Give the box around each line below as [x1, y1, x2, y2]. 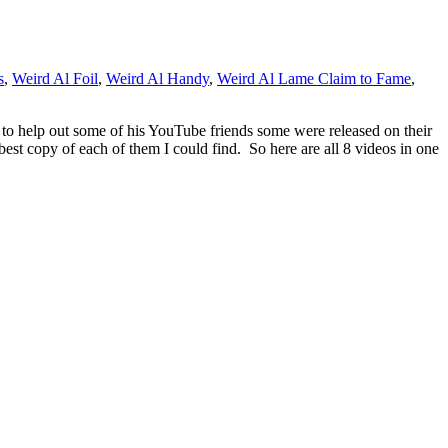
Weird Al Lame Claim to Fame [217, 70, 411, 88]
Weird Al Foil [12, 70, 98, 88]
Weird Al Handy [106, 70, 209, 88]
